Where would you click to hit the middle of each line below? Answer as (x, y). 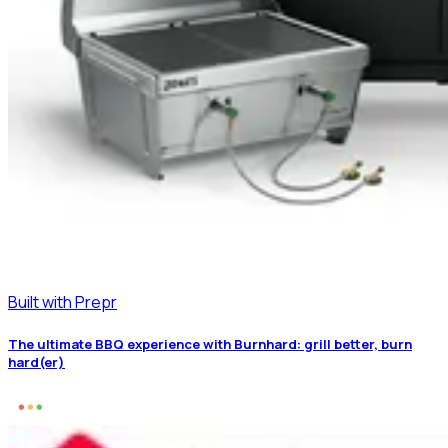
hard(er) (36, 362)
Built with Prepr (62, 302)
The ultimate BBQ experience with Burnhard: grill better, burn (210, 344)
